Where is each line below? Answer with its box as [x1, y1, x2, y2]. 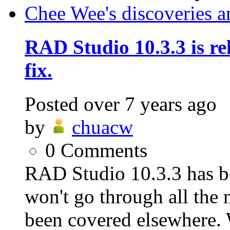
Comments [61, 139, 147, 162]
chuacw [72, 116, 133, 139]
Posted [25, 93, 79, 116]
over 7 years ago [84, 93, 217, 116]
